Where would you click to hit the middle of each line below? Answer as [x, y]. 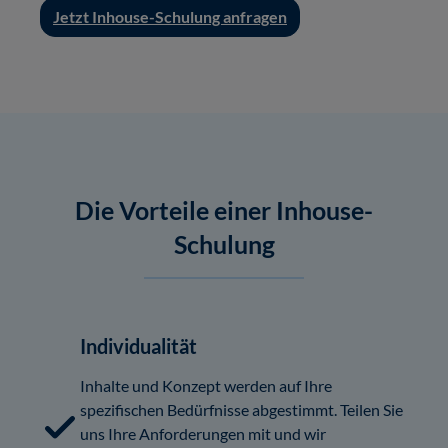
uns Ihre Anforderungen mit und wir [203, 433]
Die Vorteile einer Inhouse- [224, 209]
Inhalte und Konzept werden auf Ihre [206, 385]
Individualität [138, 345]
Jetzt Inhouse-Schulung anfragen [170, 16]
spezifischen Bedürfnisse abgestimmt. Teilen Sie [241, 409]
